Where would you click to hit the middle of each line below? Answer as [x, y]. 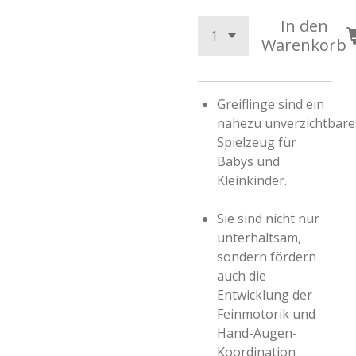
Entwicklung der [265, 295]
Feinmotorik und [266, 314]
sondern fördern [267, 257]
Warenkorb [304, 45]
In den [304, 26]
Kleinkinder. [252, 180]
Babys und [248, 161]
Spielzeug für [257, 142]
